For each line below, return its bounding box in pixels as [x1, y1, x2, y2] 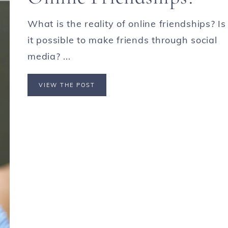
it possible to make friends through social [27, 34, 217, 46]
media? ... [27, 50, 71, 63]
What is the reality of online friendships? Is [27, 18, 226, 30]
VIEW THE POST [39, 81, 95, 89]
